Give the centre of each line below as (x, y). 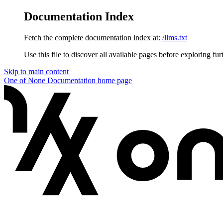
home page (114, 80)
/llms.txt (175, 37)
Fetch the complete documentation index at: (92, 37)
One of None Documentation (50, 80)
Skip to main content (36, 71)
